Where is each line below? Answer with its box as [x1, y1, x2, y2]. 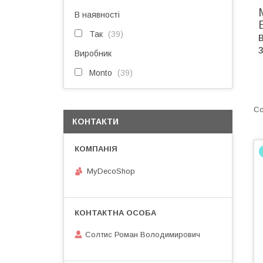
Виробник [75, 49, 112, 58]
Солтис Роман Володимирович [85, 230, 200, 240]
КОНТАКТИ [72, 117, 119, 126]
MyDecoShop [87, 166, 135, 176]
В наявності [75, 10, 120, 19]
